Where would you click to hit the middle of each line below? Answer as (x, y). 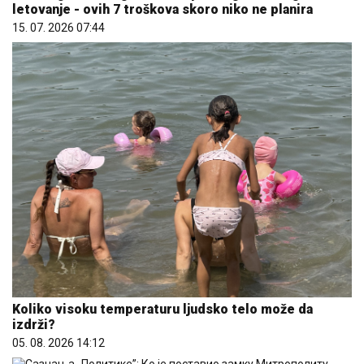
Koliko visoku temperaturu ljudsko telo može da (162, 309)
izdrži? (34, 324)
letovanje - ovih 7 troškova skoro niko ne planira (162, 10)
